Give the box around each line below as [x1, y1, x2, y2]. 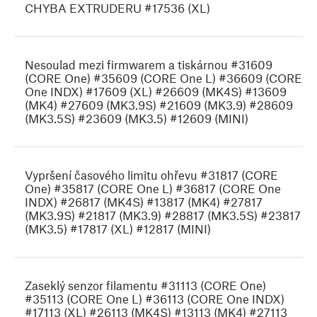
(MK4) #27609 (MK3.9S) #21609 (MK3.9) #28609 [25, 98, 293, 113]
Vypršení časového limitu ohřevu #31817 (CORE [25, 168, 278, 183]
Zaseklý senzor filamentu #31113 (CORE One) [25, 278, 266, 293]
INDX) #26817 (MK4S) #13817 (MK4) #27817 [25, 195, 263, 209]
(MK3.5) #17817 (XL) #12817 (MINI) [25, 221, 211, 236]
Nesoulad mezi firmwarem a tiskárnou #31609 [25, 57, 272, 72]
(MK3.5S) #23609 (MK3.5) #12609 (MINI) [25, 111, 248, 126]
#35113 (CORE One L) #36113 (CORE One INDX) [25, 292, 284, 306]
